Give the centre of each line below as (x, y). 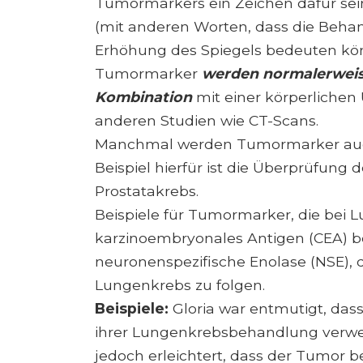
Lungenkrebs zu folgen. (180, 285)
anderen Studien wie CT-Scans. (207, 121)
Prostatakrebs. (147, 191)
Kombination (143, 97)
